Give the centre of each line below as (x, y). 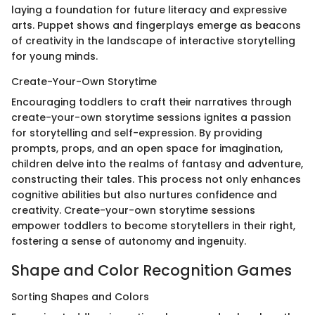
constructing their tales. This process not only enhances (156, 179)
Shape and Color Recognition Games (152, 270)
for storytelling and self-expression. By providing (137, 133)
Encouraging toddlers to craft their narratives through (152, 102)
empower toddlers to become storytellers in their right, (153, 225)
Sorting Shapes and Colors (80, 297)
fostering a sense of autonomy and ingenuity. (129, 241)
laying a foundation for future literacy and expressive (149, 9)
